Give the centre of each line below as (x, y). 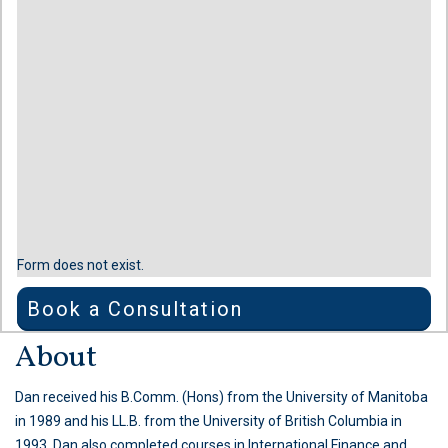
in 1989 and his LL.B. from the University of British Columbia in (208, 421)
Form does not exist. (80, 265)
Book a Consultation (135, 309)
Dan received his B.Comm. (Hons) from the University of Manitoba (221, 397)
